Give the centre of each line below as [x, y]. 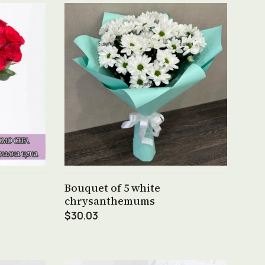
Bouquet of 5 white [113, 188]
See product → [146, 178]
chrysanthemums [110, 201]
